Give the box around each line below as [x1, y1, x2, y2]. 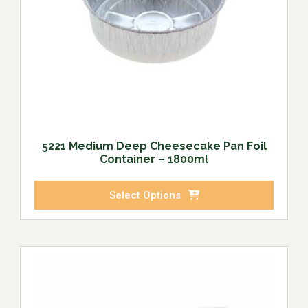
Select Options [109, 189, 181, 202]
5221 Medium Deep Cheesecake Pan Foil [41, 140, 267, 153]
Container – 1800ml [100, 153, 208, 166]
